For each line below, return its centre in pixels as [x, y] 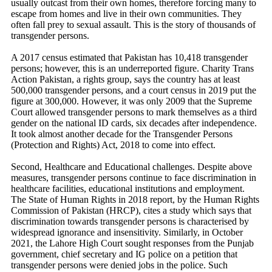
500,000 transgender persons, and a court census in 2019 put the [134, 90]
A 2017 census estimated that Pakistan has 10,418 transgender [129, 57]
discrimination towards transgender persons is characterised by [130, 221]
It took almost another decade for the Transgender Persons [122, 134]
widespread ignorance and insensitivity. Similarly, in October [127, 232]
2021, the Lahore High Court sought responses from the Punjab [132, 243]
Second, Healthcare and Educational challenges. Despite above [131, 167]
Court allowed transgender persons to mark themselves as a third [134, 112]
